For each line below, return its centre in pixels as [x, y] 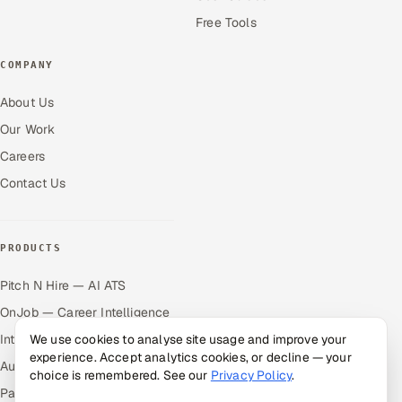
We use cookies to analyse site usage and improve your [188, 339]
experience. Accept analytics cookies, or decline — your [191, 357]
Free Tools [226, 22]
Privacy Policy [251, 375]
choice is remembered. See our [120, 375]
